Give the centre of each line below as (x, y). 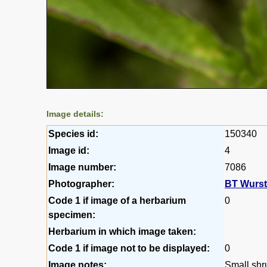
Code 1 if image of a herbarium (117, 201)
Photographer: (81, 184)
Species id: (73, 134)
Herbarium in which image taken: (122, 232)
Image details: (75, 114)
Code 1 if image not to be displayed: (129, 249)
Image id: (69, 151)
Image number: (82, 167)
